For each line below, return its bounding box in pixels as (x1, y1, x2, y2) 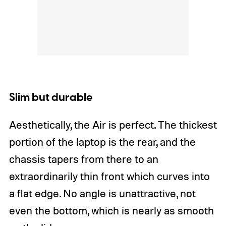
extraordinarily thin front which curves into (9, 169, 210, 183)
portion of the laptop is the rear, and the (9, 135, 196, 149)
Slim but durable (9, 90, 92, 106)
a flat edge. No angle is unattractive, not (9, 187, 196, 200)
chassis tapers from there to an (9, 152, 158, 166)
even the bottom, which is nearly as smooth (9, 204, 214, 217)
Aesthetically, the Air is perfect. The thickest (9, 118, 217, 132)
